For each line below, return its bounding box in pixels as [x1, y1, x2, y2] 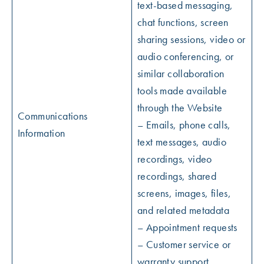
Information [18, 126, 65, 140]
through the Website [137, 101, 223, 114]
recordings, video [137, 152, 212, 166]
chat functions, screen [137, 15, 229, 29]
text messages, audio [137, 135, 226, 148]
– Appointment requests [137, 220, 237, 234]
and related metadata [137, 203, 229, 217]
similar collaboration [137, 67, 225, 80]
